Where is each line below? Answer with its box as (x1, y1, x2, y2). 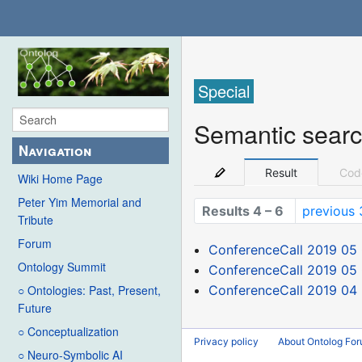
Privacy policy (194, 335, 259, 348)
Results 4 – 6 (201, 203, 284, 220)
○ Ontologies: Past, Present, (18, 282, 161, 299)
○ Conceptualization (18, 323, 119, 340)
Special (198, 79, 250, 103)
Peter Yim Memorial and (18, 194, 141, 211)
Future (18, 300, 52, 317)
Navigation (19, 141, 92, 161)
